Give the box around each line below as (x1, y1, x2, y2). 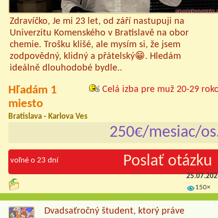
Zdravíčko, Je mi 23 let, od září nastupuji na (9, 17, 184, 27)
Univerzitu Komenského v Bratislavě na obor (9, 28, 189, 38)
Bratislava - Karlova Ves (8, 112, 88, 121)
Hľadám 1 (8, 84, 57, 96)
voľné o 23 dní (10, 156, 58, 165)
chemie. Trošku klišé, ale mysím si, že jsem (9, 40, 181, 50)
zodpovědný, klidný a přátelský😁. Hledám (9, 52, 181, 62)
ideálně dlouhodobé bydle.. (9, 63, 122, 73)
